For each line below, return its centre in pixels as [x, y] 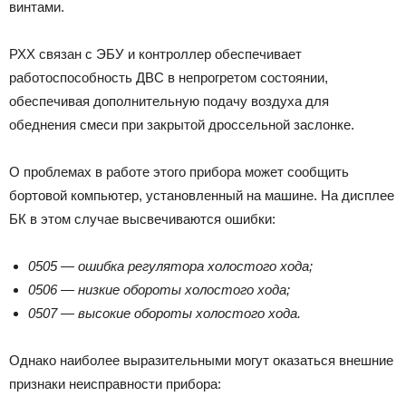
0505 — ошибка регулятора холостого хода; [170, 266]
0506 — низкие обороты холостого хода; [159, 290]
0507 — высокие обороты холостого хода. [164, 314]
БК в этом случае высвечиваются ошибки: [142, 219]
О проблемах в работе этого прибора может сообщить [179, 172]
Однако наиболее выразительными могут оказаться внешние [201, 361]
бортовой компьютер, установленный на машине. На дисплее [202, 196]
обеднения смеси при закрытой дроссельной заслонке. [182, 125]
